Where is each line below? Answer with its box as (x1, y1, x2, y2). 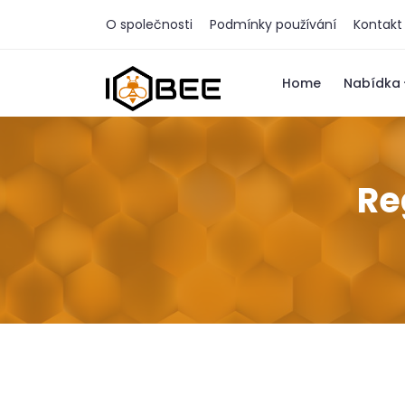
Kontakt (353, 15, 402, 33)
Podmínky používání (210, 15, 336, 33)
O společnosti (106, 15, 193, 33)
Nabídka (344, 74, 400, 92)
